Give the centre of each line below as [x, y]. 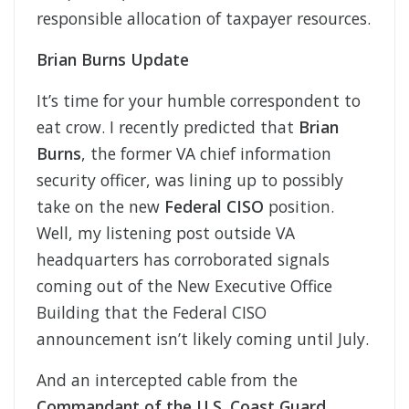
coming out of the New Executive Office [184, 286]
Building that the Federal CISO [152, 313]
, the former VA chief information [206, 154]
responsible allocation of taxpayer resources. [204, 19]
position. [299, 207]
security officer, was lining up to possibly [190, 180]
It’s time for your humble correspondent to [199, 101]
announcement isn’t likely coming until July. [203, 339]
